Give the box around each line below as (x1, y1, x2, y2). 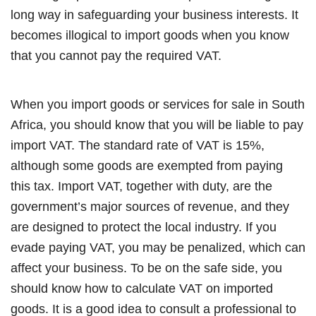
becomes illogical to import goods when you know (11, 28, 289, 42)
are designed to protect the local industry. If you (11, 219, 276, 234)
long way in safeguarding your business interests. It (11, 7, 298, 22)
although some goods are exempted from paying (11, 158, 283, 173)
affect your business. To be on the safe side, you (11, 260, 282, 275)
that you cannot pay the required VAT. (11, 48, 229, 63)
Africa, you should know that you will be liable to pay (11, 117, 303, 132)
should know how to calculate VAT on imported (11, 281, 273, 296)
